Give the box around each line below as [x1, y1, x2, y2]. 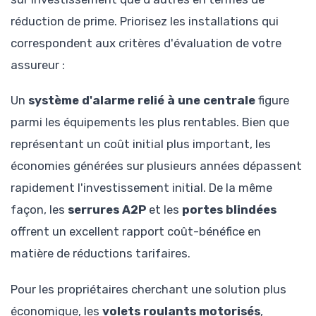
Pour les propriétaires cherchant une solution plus [11, 281, 286, 296]
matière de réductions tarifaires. [11, 246, 190, 261]
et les [146, 202, 182, 217]
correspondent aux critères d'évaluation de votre [11, 36, 281, 51]
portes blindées [182, 202, 276, 217]
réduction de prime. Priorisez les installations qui [11, 14, 279, 29]
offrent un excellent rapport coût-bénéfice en [11, 224, 261, 239]
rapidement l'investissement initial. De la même [11, 181, 272, 195]
